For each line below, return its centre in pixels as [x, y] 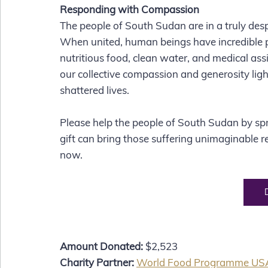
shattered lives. [96, 90]
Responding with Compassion [130, 10]
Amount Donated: [101, 246]
